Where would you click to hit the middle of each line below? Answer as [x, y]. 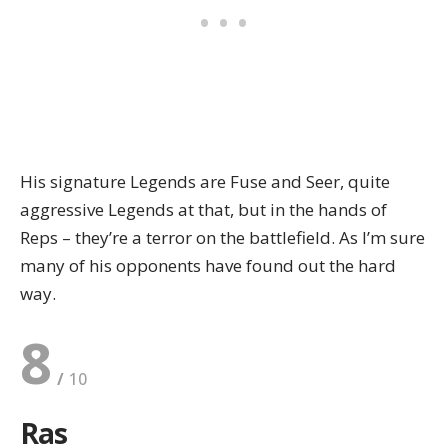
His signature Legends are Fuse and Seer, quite [205, 182]
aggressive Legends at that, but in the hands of [203, 210]
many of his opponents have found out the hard [208, 266]
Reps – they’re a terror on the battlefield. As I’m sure [222, 238]
